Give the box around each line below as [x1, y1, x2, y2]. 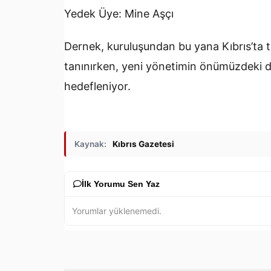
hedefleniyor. [64, 80, 131, 93]
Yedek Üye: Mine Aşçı [64, 7, 174, 20]
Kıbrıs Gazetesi [113, 139, 174, 149]
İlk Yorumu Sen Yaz [82, 179, 160, 189]
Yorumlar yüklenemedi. [72, 206, 162, 217]
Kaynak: [74, 139, 106, 149]
